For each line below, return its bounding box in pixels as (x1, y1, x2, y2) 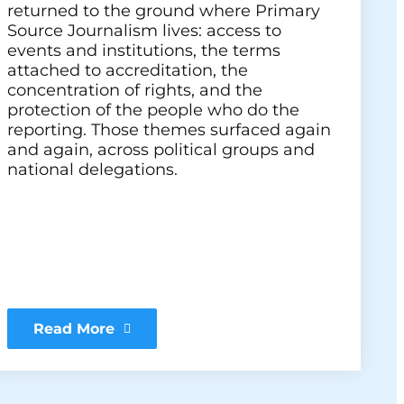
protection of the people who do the (7, 100, 299, 120)
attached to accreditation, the (7, 60, 248, 80)
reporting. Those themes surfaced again (7, 120, 331, 140)
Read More (33, 320, 115, 337)
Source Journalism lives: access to (7, 21, 281, 41)
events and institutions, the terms (7, 41, 280, 60)
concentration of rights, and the (7, 80, 262, 100)
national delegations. (7, 160, 178, 179)
